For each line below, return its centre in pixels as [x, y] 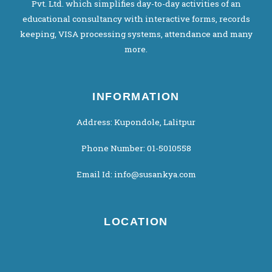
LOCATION [136, 222]
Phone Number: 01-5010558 [136, 148]
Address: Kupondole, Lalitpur [136, 122]
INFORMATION [136, 97]
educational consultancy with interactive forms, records [136, 19]
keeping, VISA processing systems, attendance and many [136, 34]
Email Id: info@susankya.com [136, 174]
